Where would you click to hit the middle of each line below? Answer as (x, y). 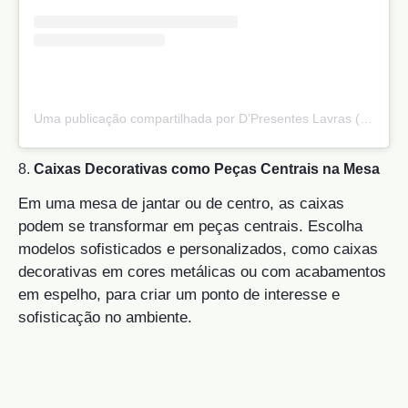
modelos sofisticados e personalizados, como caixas (198, 250)
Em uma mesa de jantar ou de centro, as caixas (181, 204)
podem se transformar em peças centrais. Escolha (190, 227)
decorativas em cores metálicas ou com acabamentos (202, 272)
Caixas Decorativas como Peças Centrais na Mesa (207, 169)
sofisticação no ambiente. (105, 318)
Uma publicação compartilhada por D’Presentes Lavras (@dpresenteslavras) (366, 118)
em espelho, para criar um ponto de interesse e (179, 295)
